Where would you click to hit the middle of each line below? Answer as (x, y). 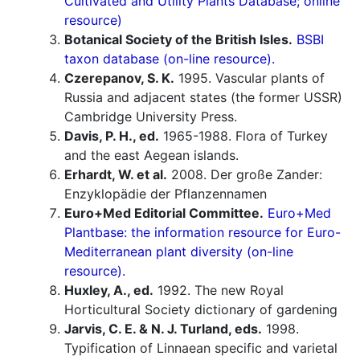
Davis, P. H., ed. (112, 136)
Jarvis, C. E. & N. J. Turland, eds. (163, 329)
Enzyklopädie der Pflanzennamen (166, 194)
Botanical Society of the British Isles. (178, 40)
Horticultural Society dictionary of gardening (201, 310)
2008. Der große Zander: (245, 175)
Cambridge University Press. (151, 117)
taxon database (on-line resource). (170, 59)
